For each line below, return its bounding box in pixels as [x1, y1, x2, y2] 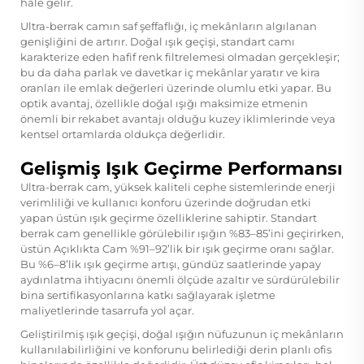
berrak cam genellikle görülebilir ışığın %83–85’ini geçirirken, [20, 226, 344, 240]
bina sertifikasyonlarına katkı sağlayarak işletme [20, 288, 275, 301]
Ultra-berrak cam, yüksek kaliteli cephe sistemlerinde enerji [20, 180, 336, 193]
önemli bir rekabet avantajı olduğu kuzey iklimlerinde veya [20, 111, 336, 125]
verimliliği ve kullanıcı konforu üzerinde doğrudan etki [20, 195, 311, 209]
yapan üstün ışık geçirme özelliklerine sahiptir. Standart [20, 210, 317, 224]
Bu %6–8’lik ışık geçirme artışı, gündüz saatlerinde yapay [20, 257, 321, 271]
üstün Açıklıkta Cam [20, 241, 130, 255]
